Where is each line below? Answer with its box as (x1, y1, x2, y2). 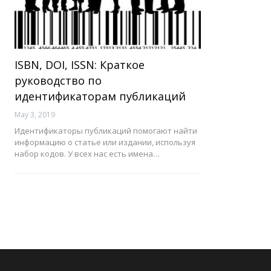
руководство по (15, 73, 102, 88)
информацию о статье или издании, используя (15, 136, 195, 148)
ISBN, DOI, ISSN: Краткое (15, 57, 145, 72)
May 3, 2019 (15, 109, 55, 120)
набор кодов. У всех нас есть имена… (15, 148, 160, 159)
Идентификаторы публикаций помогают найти (15, 125, 197, 136)
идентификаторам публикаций (15, 88, 186, 103)
